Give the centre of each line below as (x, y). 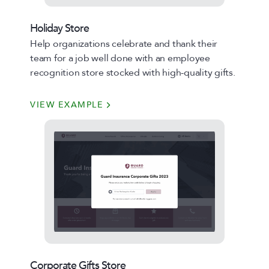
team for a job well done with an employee (120, 58)
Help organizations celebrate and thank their (124, 44)
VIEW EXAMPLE (67, 105)
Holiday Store (59, 29)
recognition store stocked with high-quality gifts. (133, 73)
